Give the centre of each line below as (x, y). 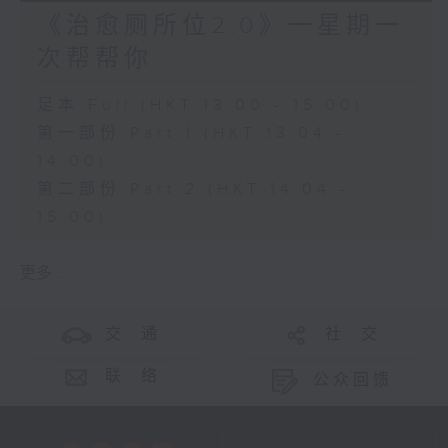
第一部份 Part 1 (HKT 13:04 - (191, 134)
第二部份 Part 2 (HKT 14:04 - (193, 190)
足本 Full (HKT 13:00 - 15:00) (200, 106)
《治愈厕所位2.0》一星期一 (220, 26)
